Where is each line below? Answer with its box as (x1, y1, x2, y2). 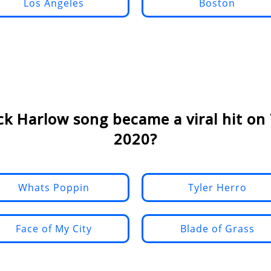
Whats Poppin (18, 181, 90, 194)
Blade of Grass (180, 222, 255, 235)
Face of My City (16, 222, 92, 235)
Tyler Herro (188, 181, 247, 194)
